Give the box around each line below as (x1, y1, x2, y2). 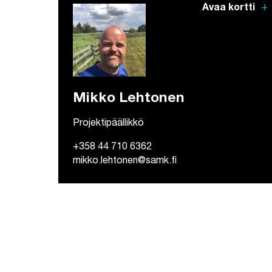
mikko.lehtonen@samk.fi (73, 157, 177, 167)
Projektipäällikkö (73, 119, 144, 129)
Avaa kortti (202, 4, 257, 14)
